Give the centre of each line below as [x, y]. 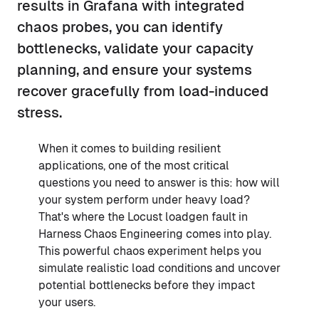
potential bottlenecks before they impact [147, 285]
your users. [67, 302]
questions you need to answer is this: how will [159, 182]
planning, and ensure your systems [135, 69]
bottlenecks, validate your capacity [135, 48]
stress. [40, 112]
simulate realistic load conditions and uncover [159, 268]
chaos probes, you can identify [120, 27]
